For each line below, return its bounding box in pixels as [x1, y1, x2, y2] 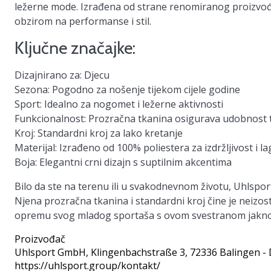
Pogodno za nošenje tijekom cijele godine [50, 83, 240, 96]
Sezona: [15, 83, 50, 96]
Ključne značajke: [15, 38, 135, 58]
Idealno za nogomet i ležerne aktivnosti [42, 97, 223, 111]
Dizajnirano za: [15, 68, 82, 82]
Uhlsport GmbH [15, 246, 86, 259]
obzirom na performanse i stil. [15, 15, 151, 28]
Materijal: [15, 141, 57, 154]
